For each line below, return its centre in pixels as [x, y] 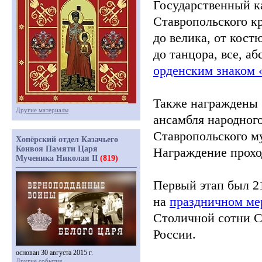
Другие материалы [42, 110]
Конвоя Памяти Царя [57, 149]
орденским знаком [204, 70]
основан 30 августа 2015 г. [54, 253]
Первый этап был [203, 185]
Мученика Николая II [58, 158]
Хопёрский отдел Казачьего [67, 139]
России [173, 234]
